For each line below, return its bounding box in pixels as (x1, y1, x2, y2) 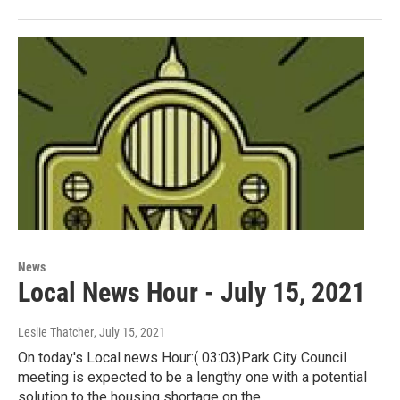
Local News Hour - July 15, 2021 (18, 277, 365, 309)
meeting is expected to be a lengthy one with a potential (18, 369, 367, 387)
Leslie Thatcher (18, 325, 94, 340)
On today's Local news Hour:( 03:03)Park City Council (18, 349, 346, 367)
